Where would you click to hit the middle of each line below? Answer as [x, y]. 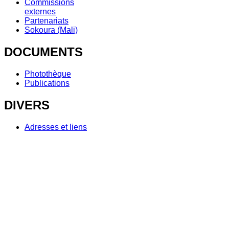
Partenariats [47, 21]
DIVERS [27, 105]
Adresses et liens [56, 127]
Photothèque [48, 74]
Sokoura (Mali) [51, 30]
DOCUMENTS [43, 52]
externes [40, 12]
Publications [47, 83]
